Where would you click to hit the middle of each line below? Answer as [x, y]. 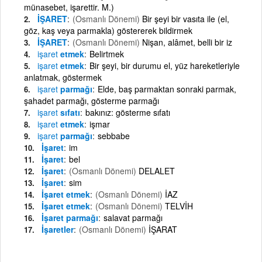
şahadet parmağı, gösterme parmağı [92, 100]
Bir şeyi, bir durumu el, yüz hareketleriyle [165, 65]
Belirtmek [107, 54]
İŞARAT [163, 229]
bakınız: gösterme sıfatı [128, 112]
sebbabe [114, 135]
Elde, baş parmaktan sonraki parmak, [167, 89]
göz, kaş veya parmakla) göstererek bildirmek [108, 30]
